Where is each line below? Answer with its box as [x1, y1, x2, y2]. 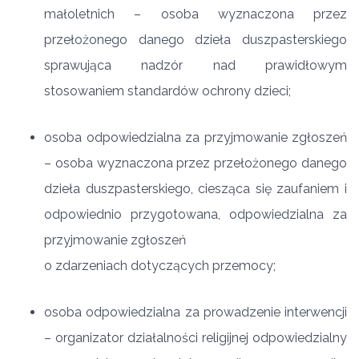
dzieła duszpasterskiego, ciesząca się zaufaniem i [44, 181, 347, 196]
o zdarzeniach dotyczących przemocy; [44, 258, 276, 273]
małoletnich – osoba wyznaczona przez [44, 6, 347, 22]
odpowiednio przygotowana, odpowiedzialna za [44, 207, 347, 222]
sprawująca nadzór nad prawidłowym [44, 58, 347, 73]
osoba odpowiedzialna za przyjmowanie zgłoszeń [44, 130, 347, 145]
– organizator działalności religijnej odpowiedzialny [44, 330, 347, 345]
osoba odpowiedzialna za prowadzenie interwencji [44, 305, 347, 320]
